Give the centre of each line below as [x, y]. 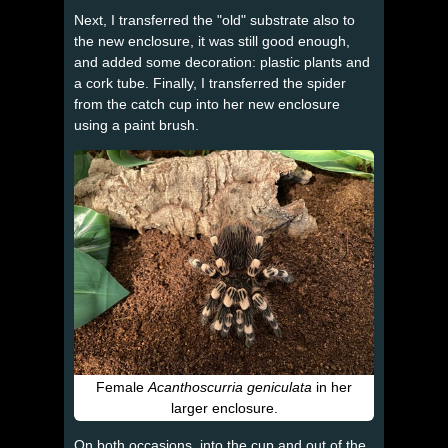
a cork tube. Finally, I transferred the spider [210, 82]
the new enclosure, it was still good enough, [212, 40]
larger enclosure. [224, 407]
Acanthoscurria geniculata [230, 386]
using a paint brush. [136, 124]
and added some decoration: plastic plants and [222, 61]
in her [332, 386]
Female [122, 386]
